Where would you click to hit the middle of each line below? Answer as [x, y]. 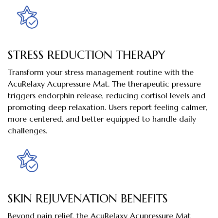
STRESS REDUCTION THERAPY [87, 55]
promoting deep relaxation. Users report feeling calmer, [108, 107]
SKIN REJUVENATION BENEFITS [88, 199]
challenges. [27, 130]
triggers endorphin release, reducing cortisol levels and [107, 95]
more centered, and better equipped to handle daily [102, 118]
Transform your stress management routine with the [101, 72]
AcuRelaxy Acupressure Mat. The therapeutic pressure [104, 83]
